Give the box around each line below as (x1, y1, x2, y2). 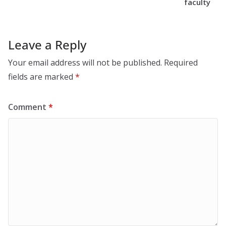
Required (164, 56, 198, 68)
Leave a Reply (8, 36, 86, 53)
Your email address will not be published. (8, 56, 162, 68)
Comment (8, 101, 48, 112)
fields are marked (8, 71, 75, 82)
